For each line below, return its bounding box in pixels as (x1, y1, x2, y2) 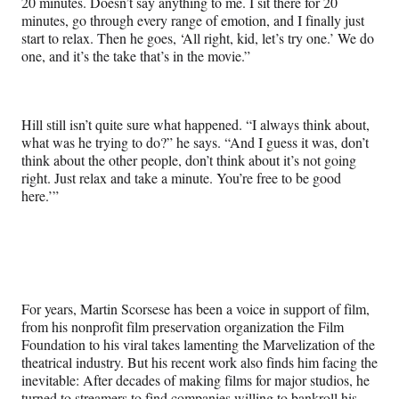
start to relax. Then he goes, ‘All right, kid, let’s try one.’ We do (21, 28, 374, 47)
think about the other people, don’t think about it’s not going (21, 150, 356, 169)
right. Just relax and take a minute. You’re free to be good (21, 167, 341, 187)
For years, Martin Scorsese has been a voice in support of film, (21, 298, 370, 318)
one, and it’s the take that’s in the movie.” (21, 45, 255, 65)
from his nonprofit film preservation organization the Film (21, 316, 344, 336)
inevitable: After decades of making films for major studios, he (21, 370, 370, 389)
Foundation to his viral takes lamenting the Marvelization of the (21, 334, 375, 354)
